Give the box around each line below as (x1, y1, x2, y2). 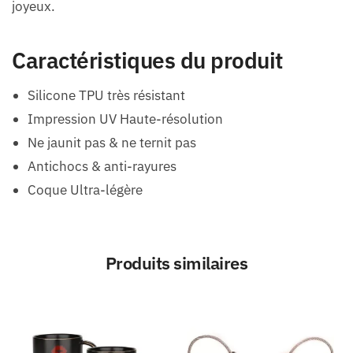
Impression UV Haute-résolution (28, 110, 223, 128)
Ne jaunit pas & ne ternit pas (28, 133, 196, 151)
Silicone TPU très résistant (28, 86, 185, 104)
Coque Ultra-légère (28, 180, 143, 199)
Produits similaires (105, 251, 248, 274)
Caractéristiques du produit (12, 46, 283, 76)
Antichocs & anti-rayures (28, 157, 176, 175)
